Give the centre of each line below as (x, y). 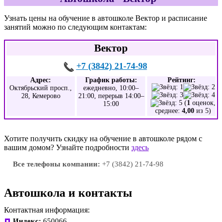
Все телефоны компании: (56, 164)
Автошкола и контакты (68, 193)
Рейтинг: (181, 80)
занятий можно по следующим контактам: (75, 27)
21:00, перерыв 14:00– (111, 96)
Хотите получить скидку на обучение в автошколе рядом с (103, 139)
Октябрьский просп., (41, 88)
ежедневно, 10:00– (111, 88)
